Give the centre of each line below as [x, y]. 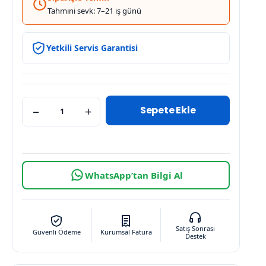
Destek [195, 236]
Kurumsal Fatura [126, 232]
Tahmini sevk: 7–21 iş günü [94, 11]
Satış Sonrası [196, 228]
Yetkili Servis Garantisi [92, 48]
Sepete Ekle [168, 110]
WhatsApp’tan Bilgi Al [134, 175]
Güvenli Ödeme [56, 232]
